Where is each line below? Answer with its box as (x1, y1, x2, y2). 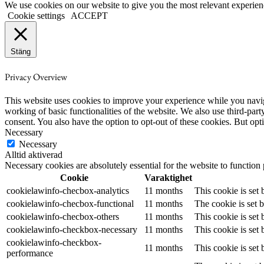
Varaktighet (144, 172, 192, 183)
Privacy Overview (5, 70, 67, 83)
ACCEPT (71, 11, 108, 21)
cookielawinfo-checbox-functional (6, 198, 134, 209)
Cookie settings (8, 11, 65, 21)
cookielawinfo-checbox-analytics (6, 185, 129, 196)
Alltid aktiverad (5, 149, 62, 160)
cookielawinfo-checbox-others (6, 211, 119, 222)
